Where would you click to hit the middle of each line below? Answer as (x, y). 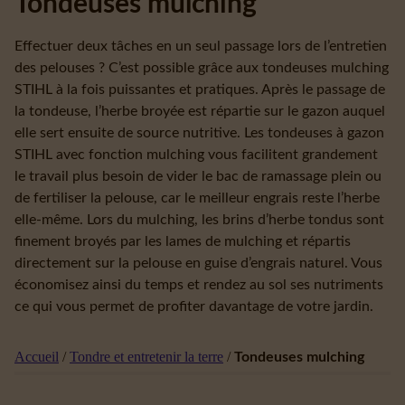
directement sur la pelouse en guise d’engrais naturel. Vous (198, 264)
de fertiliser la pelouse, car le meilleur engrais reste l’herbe (197, 198)
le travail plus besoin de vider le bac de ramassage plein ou (198, 177)
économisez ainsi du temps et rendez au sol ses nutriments (199, 285)
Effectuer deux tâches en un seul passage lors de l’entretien (201, 47)
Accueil (37, 357)
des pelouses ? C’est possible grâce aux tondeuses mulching (202, 68)
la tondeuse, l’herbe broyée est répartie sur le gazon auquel (200, 112)
